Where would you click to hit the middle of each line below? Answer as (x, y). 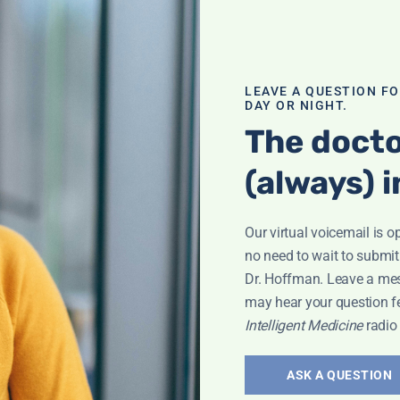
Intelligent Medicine (305, 325)
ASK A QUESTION (339, 375)
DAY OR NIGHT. (296, 105)
